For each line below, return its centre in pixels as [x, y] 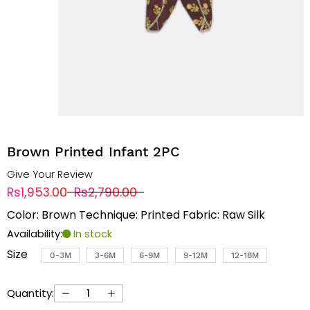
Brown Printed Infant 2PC [93, 152]
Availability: [34, 234]
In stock [91, 234]
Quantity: [30, 293]
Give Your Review [49, 175]
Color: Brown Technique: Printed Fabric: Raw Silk [136, 215]
